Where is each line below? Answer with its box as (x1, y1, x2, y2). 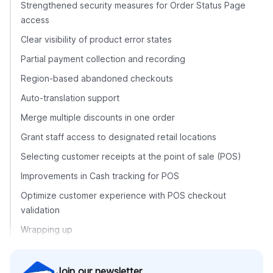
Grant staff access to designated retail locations (21, 131, 216, 142)
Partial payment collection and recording (21, 53, 185, 64)
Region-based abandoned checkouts (21, 73, 173, 83)
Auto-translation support (21, 92, 119, 103)
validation (21, 204, 60, 215)
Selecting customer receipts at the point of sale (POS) (21, 151, 241, 161)
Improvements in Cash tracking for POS (21, 170, 179, 181)
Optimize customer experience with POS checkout (21, 190, 226, 200)
